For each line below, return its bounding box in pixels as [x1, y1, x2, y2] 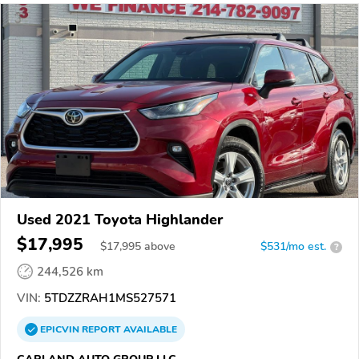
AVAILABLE [121, 323, 177, 336]
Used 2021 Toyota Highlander [17, 210, 223, 229]
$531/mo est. [260, 239, 326, 254]
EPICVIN [40, 323, 82, 336]
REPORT [82, 323, 121, 336]
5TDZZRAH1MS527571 [41, 290, 176, 306]
